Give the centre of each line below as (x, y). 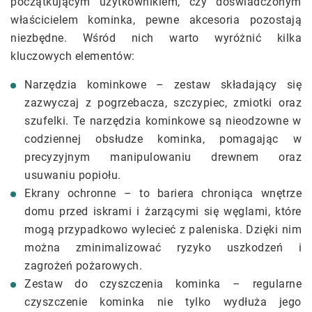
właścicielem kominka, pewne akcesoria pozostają (156, 20)
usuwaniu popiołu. (73, 175)
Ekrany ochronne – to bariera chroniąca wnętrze (163, 194)
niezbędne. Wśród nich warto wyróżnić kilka (156, 38)
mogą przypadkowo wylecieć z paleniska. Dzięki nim (163, 230)
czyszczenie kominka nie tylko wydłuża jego (163, 302)
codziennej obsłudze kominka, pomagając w (163, 139)
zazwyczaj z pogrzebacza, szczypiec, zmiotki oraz (163, 103)
